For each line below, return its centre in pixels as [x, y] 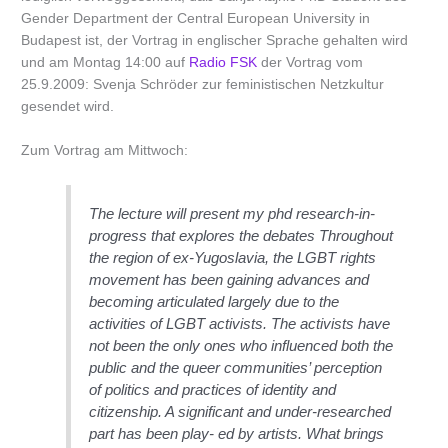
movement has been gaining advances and [229, 279]
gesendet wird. [68, 107]
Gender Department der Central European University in [196, 19]
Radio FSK [223, 63]
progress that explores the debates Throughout [241, 235]
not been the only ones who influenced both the [241, 345]
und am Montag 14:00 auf [105, 63]
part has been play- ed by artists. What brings [237, 433]
